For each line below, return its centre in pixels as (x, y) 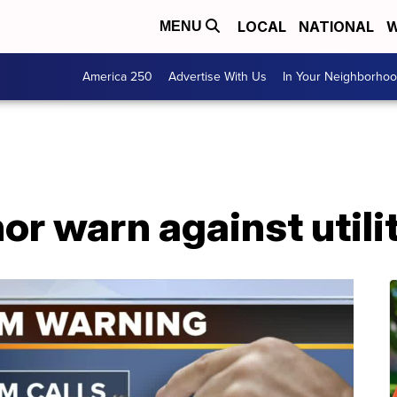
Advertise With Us (218, 77)
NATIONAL (336, 27)
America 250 (117, 77)
